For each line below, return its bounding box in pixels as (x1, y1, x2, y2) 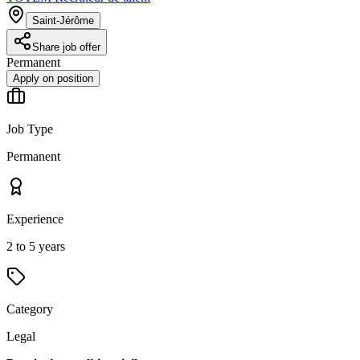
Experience (6, 211, 63, 226)
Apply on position (13, 72, 93, 84)
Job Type (6, 121, 53, 136)
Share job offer (32, 40, 100, 53)
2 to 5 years (6, 239, 65, 253)
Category (6, 301, 53, 316)
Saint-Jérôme (32, 14, 94, 27)
